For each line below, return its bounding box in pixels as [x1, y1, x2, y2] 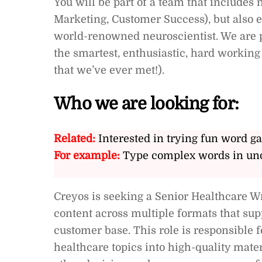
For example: [54, 149, 120, 161]
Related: [54, 132, 95, 144]
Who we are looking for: [54, 94, 239, 114]
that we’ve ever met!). [54, 64, 164, 76]
